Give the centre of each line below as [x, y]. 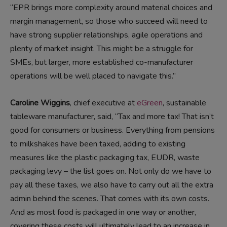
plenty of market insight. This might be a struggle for [102, 49]
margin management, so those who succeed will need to [109, 22]
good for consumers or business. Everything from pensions [112, 130]
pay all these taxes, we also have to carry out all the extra [112, 185]
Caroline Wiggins [40, 103]
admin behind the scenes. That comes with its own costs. [110, 199]
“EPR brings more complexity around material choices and [111, 8]
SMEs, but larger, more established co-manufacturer [102, 63]
